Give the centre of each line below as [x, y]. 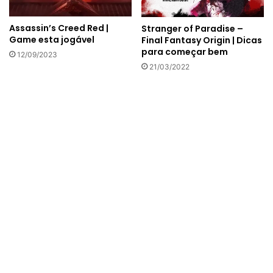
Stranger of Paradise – [192, 29]
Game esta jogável [52, 40]
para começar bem [185, 52]
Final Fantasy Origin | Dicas [202, 41]
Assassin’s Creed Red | [59, 28]
